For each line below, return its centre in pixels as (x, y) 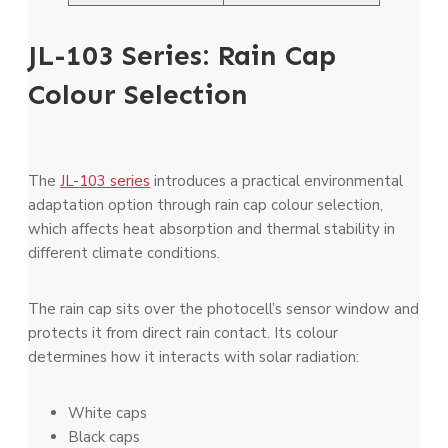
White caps (107, 412)
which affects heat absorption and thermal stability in (211, 228)
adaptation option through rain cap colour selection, (205, 204)
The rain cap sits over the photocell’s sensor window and (223, 308)
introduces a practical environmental (276, 180)
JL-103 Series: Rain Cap (182, 55)
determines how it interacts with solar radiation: (193, 356)
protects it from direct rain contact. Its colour (183, 332)
